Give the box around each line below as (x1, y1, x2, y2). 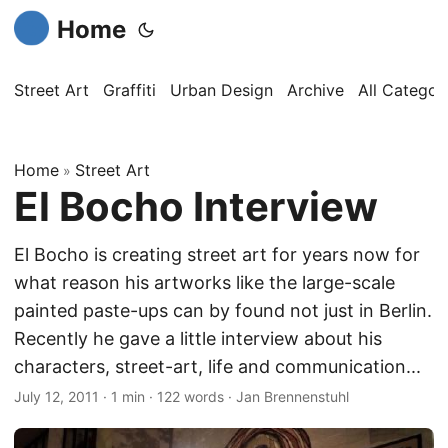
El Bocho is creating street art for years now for (14, 244, 420, 265)
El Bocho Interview (14, 182, 378, 231)
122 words (157, 388, 224, 405)
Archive (287, 80, 344, 100)
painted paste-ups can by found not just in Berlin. (14, 300, 432, 321)
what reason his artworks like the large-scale (14, 272, 395, 293)
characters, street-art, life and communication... (14, 356, 421, 377)
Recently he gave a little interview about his (14, 328, 382, 349)
